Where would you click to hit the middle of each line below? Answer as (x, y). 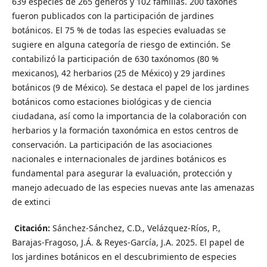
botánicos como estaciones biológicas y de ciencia (111, 101)
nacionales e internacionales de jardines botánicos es (119, 159)
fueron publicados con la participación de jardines (113, 15)
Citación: (32, 228)
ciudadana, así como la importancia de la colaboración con (129, 116)
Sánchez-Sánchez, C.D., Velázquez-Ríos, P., (135, 228)
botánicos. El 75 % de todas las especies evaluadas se (119, 30)
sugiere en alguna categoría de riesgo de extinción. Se (121, 44)
